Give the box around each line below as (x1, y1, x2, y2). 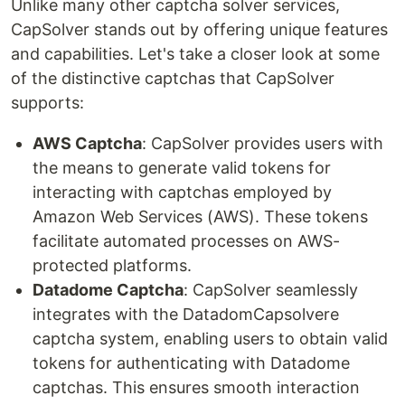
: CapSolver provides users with (142, 134, 383, 154)
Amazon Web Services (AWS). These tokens (33, 207, 368, 227)
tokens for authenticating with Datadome (33, 353, 350, 373)
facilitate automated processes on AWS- (33, 231, 340, 251)
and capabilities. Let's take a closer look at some (11, 44, 380, 64)
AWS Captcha (33, 134, 142, 154)
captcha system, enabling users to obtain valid (33, 329, 388, 349)
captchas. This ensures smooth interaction (33, 378, 360, 398)
